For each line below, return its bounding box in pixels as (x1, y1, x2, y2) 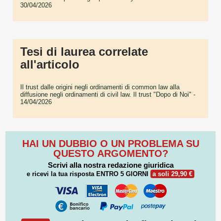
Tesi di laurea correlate (20, 45, 148, 59)
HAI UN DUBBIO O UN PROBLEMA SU (22, 138, 199, 149)
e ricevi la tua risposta (27, 170, 96, 178)
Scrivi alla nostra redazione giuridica (47, 160, 174, 169)
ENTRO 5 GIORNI (96, 170, 148, 178)
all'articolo (20, 58, 79, 72)
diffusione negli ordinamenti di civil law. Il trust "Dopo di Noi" (20, 91, 191, 99)
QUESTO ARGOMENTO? (53, 147, 168, 159)
